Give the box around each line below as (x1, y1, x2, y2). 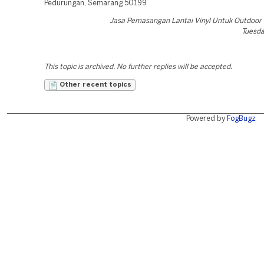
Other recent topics (58, 82, 131, 88)
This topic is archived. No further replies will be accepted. (44, 64, 232, 70)
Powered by (186, 115, 227, 122)
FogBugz (226, 115, 256, 122)
